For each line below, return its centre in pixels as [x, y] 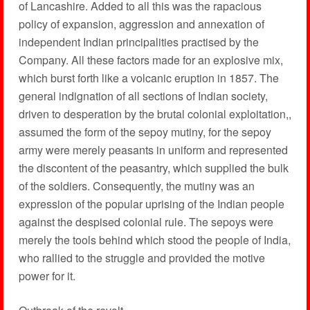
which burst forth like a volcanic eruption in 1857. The [148, 78]
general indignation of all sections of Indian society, [143, 96]
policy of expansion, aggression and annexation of [141, 24]
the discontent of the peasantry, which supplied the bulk [153, 168]
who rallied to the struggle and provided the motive [142, 258]
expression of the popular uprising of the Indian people [151, 204]
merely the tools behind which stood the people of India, [154, 240]
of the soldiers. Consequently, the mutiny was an [136, 186]
